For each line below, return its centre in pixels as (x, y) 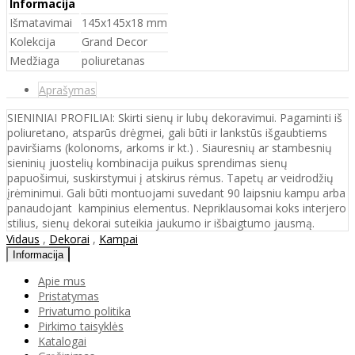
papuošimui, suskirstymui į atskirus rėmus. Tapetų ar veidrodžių (170, 177)
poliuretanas (113, 60)
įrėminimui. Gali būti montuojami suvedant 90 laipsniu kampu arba (176, 193)
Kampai (118, 239)
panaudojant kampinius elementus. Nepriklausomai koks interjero (177, 208)
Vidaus (23, 239)
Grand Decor (115, 41)
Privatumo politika (84, 311)
